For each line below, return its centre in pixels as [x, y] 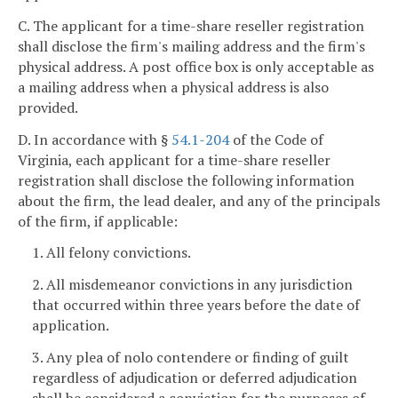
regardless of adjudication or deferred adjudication [195, 377]
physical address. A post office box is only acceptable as [196, 66]
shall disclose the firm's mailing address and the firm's [191, 46]
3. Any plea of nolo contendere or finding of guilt [191, 357]
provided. [48, 107]
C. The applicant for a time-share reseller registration [191, 25]
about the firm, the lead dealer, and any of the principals [199, 200]
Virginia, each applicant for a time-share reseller [174, 159]
